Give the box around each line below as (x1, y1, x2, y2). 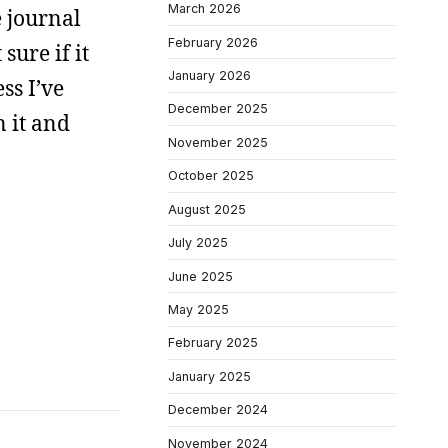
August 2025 (168, 201, 246, 217)
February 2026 (168, 34, 258, 50)
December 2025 (168, 101, 268, 117)
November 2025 (168, 134, 268, 150)
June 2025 (168, 268, 233, 284)
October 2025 (168, 168, 254, 184)
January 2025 (168, 368, 251, 384)
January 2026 (168, 67, 251, 83)
